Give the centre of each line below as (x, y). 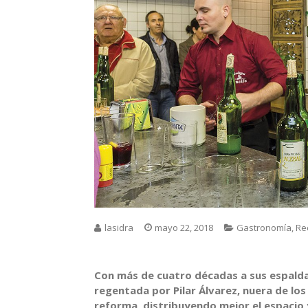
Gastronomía (264, 228)
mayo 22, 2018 (184, 228)
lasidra (119, 228)
